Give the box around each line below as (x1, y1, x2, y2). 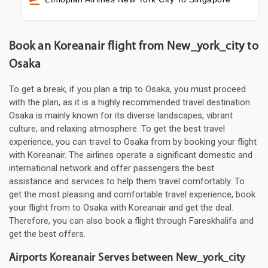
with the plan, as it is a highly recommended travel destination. (9, 97, 252, 108)
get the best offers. (9, 229, 86, 240)
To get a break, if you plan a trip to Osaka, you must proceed (9, 84, 246, 95)
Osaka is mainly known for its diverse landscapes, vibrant (9, 110, 233, 121)
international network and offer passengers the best (9, 163, 214, 174)
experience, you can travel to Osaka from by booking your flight (9, 136, 257, 148)
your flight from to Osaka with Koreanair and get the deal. (9, 202, 233, 214)
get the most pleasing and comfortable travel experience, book (9, 189, 255, 200)
